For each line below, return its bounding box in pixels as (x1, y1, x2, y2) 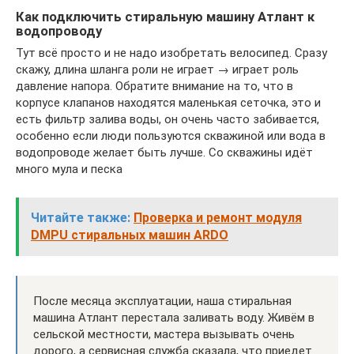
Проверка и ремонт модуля (134, 209, 302, 225)
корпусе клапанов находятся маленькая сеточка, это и (16, 95, 321, 110)
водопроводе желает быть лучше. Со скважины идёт (16, 145, 313, 160)
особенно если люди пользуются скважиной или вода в (16, 128, 326, 143)
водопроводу (16, 23, 102, 39)
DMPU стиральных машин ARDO (31, 227, 228, 243)
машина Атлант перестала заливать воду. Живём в (33, 310, 314, 325)
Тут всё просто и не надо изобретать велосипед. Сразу (16, 45, 327, 60)
